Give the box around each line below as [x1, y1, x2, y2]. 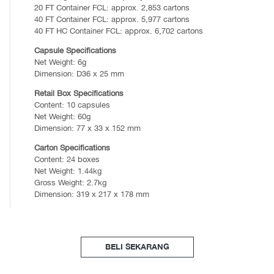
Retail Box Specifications [34, 89, 124, 98]
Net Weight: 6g [34, 57, 86, 67]
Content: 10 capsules [34, 100, 110, 110]
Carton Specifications [34, 143, 110, 153]
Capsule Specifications [34, 46, 116, 56]
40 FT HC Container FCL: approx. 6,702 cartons [34, 26, 203, 36]
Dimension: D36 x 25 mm [34, 69, 124, 79]
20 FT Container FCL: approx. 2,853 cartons [34, 3, 190, 13]
